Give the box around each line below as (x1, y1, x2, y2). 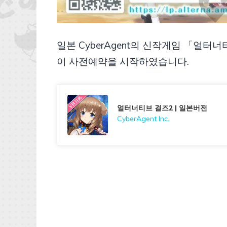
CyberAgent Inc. (117, 113, 169, 123)
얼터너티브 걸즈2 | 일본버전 (117, 103, 207, 112)
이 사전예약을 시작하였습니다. (57, 55, 189, 68)
